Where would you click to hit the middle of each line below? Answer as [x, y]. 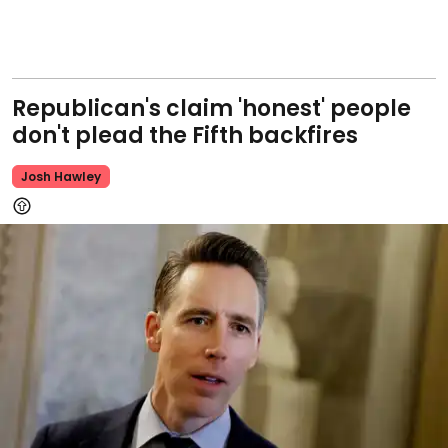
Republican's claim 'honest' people [211, 109]
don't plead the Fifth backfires [185, 136]
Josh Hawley [61, 177]
